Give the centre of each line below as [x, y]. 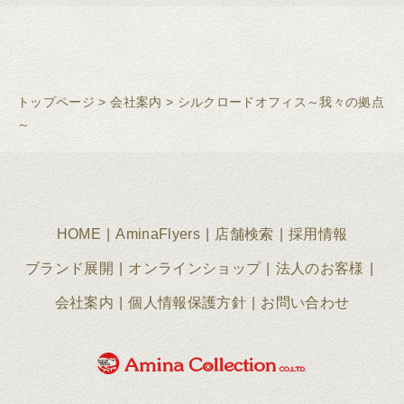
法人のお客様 [320, 268]
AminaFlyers [158, 234]
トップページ [56, 102]
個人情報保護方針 [187, 302]
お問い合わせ [305, 302]
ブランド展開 [70, 268]
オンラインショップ [195, 268]
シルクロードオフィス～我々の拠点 [280, 102]
